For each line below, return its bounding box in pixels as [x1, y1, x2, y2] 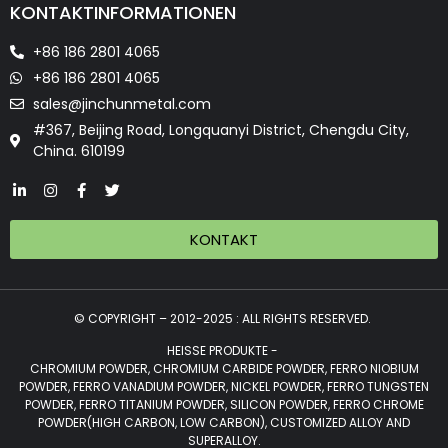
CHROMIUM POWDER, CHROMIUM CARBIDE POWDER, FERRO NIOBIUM [29, 360, 419, 378]
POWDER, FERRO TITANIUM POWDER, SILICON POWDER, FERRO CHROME [24, 396, 424, 414]
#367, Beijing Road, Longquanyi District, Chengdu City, [32, 119, 409, 140]
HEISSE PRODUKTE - [167, 342, 281, 360]
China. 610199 [32, 140, 125, 161]
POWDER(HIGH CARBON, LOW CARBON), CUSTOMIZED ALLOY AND [38, 414, 410, 432]
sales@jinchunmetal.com [32, 93, 211, 114]
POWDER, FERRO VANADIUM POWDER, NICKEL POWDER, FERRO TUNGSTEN [19, 378, 429, 396]
